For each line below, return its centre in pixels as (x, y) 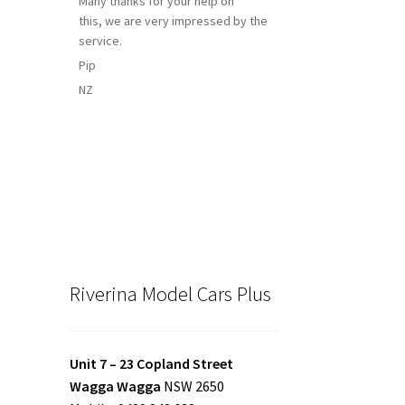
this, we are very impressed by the (173, 20)
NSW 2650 (192, 386)
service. (100, 40)
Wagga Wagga (115, 386)
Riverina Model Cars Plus (170, 294)
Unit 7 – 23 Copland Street (151, 363)
